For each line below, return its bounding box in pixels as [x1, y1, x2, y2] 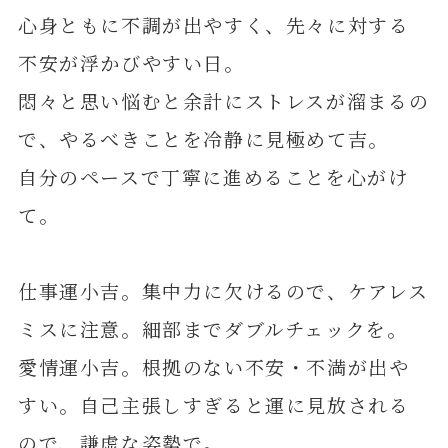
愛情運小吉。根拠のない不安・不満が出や [17, 353, 410, 381]
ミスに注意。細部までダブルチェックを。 [17, 315, 408, 343]
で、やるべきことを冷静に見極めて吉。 [17, 125, 389, 153]
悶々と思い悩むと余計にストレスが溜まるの [17, 87, 430, 115]
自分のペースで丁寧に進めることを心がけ [17, 163, 409, 191]
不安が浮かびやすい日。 [17, 49, 245, 77]
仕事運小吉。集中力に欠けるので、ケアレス [17, 277, 429, 305]
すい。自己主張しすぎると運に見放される [17, 391, 410, 419]
